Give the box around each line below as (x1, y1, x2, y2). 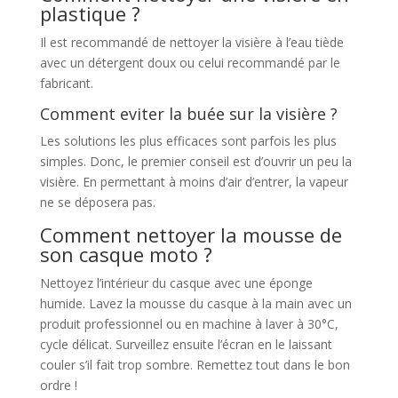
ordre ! (39, 377, 77, 394)
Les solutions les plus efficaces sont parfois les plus (39, 132, 337, 150)
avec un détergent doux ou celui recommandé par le (39, 54, 340, 72)
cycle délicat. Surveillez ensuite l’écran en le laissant (39, 336, 332, 354)
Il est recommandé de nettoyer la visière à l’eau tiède (39, 34, 344, 52)
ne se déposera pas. (39, 194, 155, 211)
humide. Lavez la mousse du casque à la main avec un (39, 295, 352, 313)
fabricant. (39, 75, 93, 92)
